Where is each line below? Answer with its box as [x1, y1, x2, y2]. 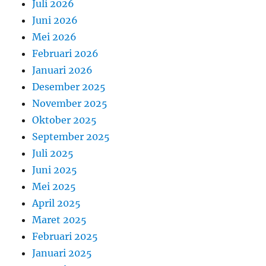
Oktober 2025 [32, 113, 97, 126]
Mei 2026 [32, 30, 77, 43]
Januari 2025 [32, 246, 93, 259]
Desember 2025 [32, 80, 106, 93]
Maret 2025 [32, 213, 87, 226]
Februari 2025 [32, 230, 99, 242]
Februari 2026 [32, 47, 99, 59]
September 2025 [32, 130, 110, 142]
